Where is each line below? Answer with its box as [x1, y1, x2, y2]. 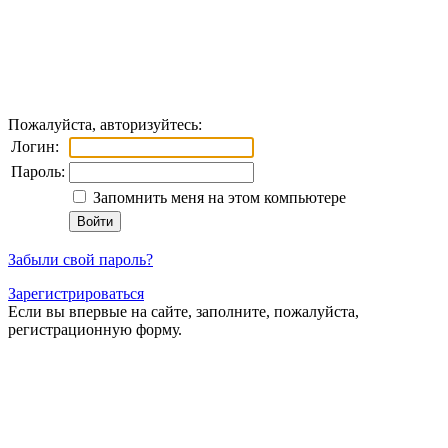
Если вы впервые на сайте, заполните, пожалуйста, [8, 303, 359, 320]
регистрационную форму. [8, 321, 182, 338]
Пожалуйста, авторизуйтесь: [8, 116, 202, 133]
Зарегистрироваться [8, 285, 144, 302]
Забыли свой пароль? [8, 251, 153, 268]
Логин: [11, 138, 59, 155]
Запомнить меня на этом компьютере [89, 189, 346, 206]
